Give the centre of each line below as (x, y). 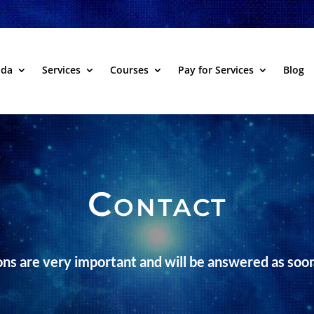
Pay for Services (216, 69)
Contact (157, 204)
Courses (130, 69)
